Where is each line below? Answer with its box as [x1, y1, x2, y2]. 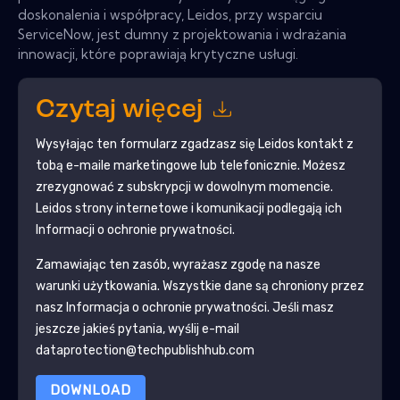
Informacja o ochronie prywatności [65, 299, 267, 315]
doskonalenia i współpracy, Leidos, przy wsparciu [18, 5, 322, 23]
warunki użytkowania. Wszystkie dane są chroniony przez [35, 278, 364, 294]
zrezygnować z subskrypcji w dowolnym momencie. [35, 179, 333, 195]
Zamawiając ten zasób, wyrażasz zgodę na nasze [35, 256, 321, 272]
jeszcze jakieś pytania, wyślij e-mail [35, 321, 239, 337]
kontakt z [294, 136, 354, 152]
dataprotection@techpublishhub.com [35, 342, 254, 358]
